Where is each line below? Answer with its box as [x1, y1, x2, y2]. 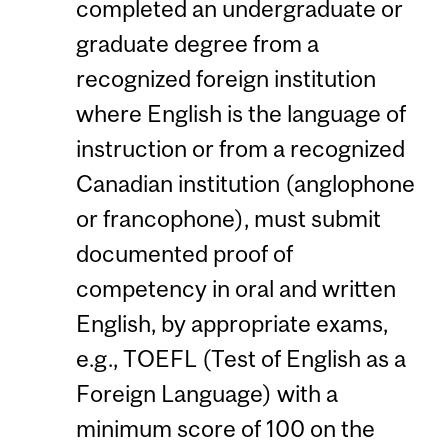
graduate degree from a [75, 30, 319, 58]
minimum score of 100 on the [75, 415, 375, 443]
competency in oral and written [75, 275, 396, 303]
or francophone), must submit [75, 205, 381, 233]
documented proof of [75, 240, 293, 268]
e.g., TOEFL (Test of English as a [75, 345, 406, 373]
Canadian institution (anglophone [75, 170, 415, 198]
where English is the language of [75, 100, 406, 128]
